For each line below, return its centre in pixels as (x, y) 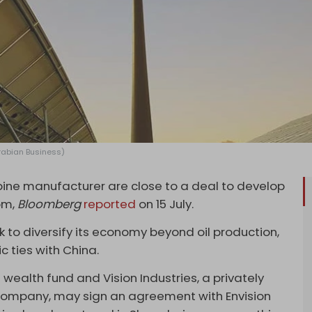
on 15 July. (165, 204)
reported (110, 204)
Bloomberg (49, 204)
